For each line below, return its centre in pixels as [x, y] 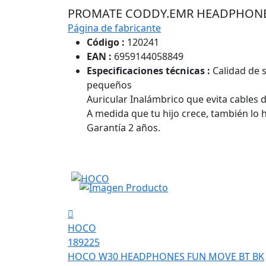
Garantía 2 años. [123, 127]
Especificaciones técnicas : [148, 70]
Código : [106, 42]
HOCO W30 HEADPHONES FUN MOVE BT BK [166, 256]
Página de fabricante [114, 28]
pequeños [109, 85]
